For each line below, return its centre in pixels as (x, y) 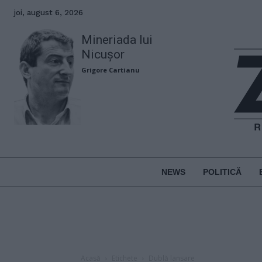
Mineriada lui (117, 40)
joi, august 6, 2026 (49, 13)
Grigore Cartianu (111, 70)
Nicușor (103, 54)
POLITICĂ (222, 172)
